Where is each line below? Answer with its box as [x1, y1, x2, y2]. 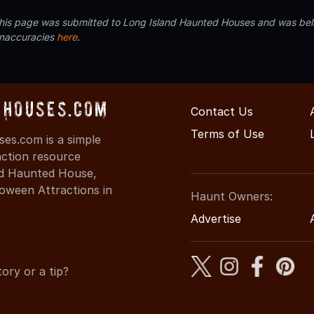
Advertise [191, 211, 241, 226]
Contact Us [191, 104, 253, 118]
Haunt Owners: [191, 189, 273, 203]
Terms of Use [191, 126, 264, 141]
